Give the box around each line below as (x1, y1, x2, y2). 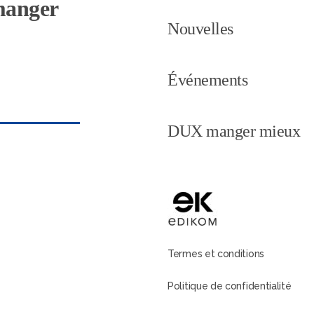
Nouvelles (168, 20, 233, 38)
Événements (168, 71, 247, 89)
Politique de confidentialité (168, 280, 292, 292)
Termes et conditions (168, 248, 264, 259)
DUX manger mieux (168, 122, 300, 140)
